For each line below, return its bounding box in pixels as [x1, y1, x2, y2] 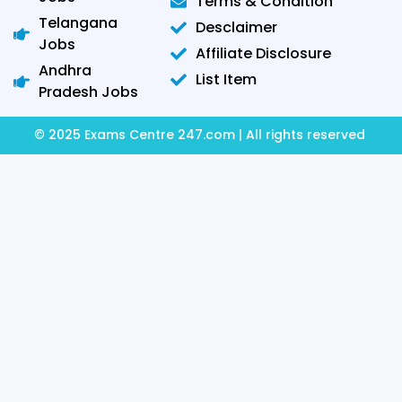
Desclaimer [195, 16, 277, 38]
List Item [195, 68, 257, 90]
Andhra [38, 59, 92, 81]
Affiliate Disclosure [195, 42, 331, 64]
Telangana [38, 12, 118, 33]
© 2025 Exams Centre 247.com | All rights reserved [33, 125, 369, 144]
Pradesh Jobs [38, 81, 138, 102]
